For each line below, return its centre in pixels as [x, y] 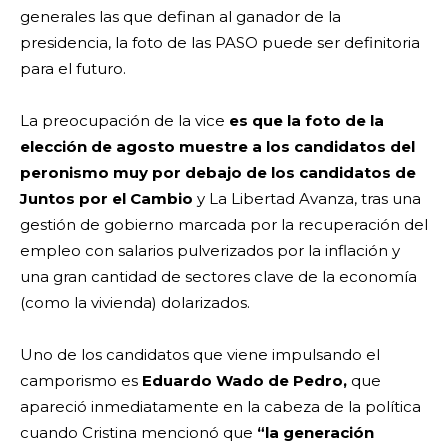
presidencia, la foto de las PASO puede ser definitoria [220, 42]
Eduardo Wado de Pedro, [244, 380]
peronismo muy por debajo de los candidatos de [218, 172]
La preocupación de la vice [124, 120]
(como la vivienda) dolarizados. [137, 302]
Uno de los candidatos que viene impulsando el [200, 354]
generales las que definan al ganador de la [180, 16]
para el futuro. [75, 68]
